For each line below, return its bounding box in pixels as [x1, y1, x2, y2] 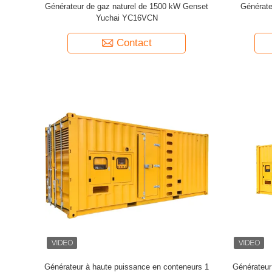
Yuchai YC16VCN [95, 13, 158, 22]
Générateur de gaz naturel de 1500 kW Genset [45, 1, 208, 11]
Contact [116, 36, 152, 49]
